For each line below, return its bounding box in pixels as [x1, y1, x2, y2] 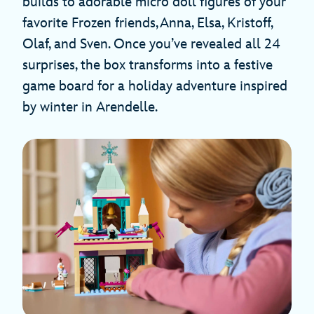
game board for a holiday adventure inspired [22, 78, 287, 95]
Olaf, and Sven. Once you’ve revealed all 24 [22, 36, 280, 53]
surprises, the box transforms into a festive [22, 57, 273, 74]
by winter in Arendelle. [22, 99, 158, 116]
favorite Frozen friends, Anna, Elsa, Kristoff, [22, 15, 273, 32]
